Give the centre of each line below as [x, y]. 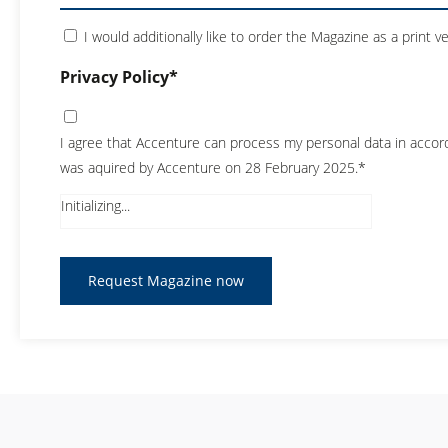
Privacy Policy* [118, 77]
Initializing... [95, 206]
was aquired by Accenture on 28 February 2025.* [212, 168]
